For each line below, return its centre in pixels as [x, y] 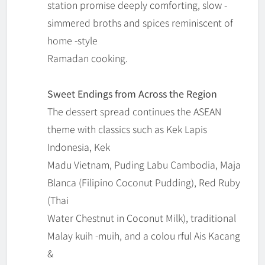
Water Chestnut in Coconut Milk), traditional [142, 218]
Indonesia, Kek [79, 147]
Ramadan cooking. [88, 58]
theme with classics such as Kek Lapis [127, 129]
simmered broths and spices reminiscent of [140, 23]
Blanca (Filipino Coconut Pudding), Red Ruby [144, 182]
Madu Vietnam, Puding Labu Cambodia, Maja [144, 165]
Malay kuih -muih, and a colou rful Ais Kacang [144, 236]
